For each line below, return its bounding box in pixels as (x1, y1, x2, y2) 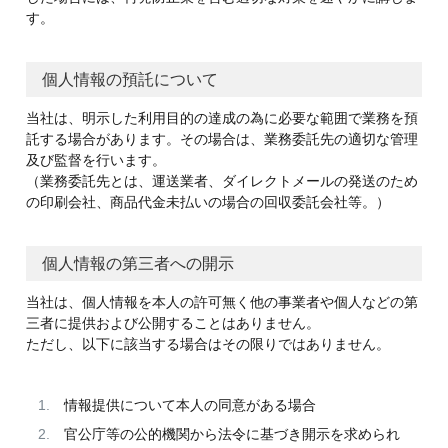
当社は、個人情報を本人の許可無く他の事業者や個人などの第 (25, 294, 418, 311)
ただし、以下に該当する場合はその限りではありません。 (25, 336, 390, 353)
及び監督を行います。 (25, 152, 166, 169)
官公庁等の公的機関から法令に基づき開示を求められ (63, 426, 400, 443)
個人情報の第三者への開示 (41, 255, 234, 273)
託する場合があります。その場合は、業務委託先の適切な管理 (25, 131, 418, 148)
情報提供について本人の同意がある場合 (63, 397, 316, 414)
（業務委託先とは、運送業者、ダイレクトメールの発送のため (25, 173, 418, 190)
